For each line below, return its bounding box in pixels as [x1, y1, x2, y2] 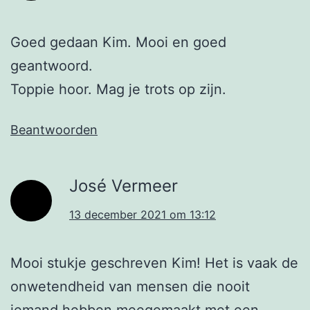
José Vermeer [69, 176, 178, 197]
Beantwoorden [10, 122, 98, 138]
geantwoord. [10, 57, 93, 75]
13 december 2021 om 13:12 [69, 208, 216, 222]
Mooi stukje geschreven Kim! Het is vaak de [10, 255, 298, 272]
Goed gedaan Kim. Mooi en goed [10, 34, 226, 51]
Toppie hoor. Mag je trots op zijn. [10, 81, 226, 98]
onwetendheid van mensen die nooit [10, 278, 250, 295]
